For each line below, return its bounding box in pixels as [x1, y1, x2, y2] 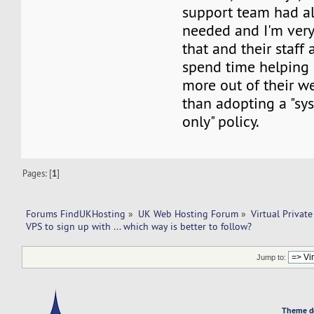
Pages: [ [22, 167, 53, 179]
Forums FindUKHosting [25, 207, 125, 220]
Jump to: [257, 253, 287, 262]
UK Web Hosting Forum [138, 207, 239, 220]
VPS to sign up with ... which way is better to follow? [25, 219, 254, 233]
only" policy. [182, 111, 260, 131]
